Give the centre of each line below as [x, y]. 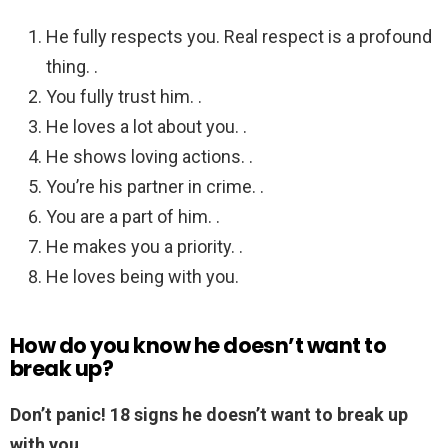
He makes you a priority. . [144, 247]
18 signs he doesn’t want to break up [259, 415]
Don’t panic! [60, 415]
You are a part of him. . [133, 217]
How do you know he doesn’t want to [198, 346]
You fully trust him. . [124, 97]
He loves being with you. [142, 277]
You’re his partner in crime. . [155, 187]
